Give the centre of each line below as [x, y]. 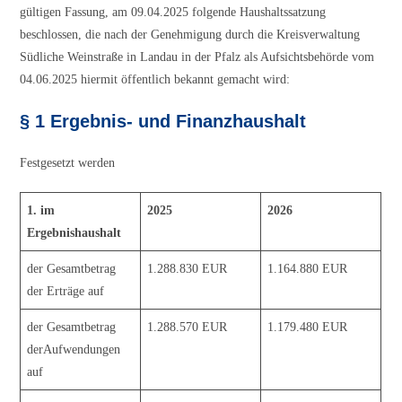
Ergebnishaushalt [74, 233]
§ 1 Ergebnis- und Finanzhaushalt [163, 122]
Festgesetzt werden [68, 163]
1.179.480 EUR [308, 328]
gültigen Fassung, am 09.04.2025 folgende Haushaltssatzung [173, 13]
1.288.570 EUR [188, 328]
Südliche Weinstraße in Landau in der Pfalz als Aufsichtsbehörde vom [197, 57]
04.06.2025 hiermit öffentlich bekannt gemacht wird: [155, 80]
